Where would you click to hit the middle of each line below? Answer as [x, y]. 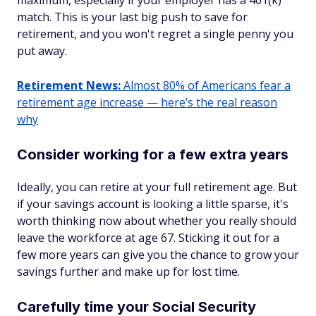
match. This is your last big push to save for [132, 17]
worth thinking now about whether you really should [157, 221]
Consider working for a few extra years [153, 154]
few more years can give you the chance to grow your [158, 255]
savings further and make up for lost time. [128, 272]
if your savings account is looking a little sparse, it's [153, 204]
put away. [42, 51]
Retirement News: [69, 85]
